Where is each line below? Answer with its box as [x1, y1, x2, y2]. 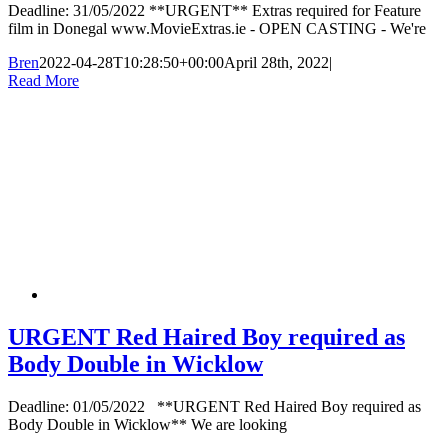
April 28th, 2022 [224, 53, 329, 71]
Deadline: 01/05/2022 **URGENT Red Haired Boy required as [8, 397, 421, 415]
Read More [8, 71, 79, 89]
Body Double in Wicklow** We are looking [8, 415, 287, 433]
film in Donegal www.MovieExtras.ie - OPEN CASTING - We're [8, 19, 426, 37]
